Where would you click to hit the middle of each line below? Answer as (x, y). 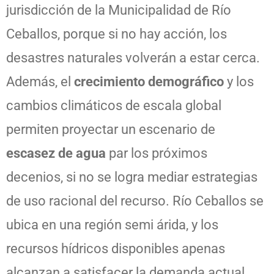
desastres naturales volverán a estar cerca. (133, 58)
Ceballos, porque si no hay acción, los (117, 34)
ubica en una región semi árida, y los (112, 225)
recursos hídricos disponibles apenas (116, 249)
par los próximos (157, 153)
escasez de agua (56, 153)
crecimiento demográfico (147, 82)
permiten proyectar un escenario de (111, 129)
